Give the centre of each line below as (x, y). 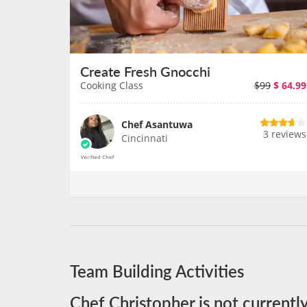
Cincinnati (145, 138)
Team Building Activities (157, 271)
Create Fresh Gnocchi (145, 71)
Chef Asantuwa (157, 124)
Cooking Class (112, 85)
